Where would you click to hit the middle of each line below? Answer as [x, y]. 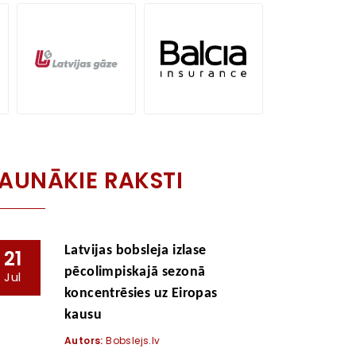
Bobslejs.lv [132, 341]
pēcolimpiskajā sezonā [135, 272]
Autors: [84, 341]
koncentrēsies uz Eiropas [141, 294]
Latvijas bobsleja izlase [135, 251]
